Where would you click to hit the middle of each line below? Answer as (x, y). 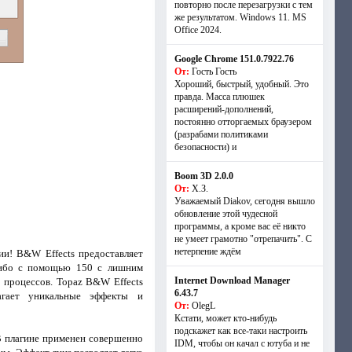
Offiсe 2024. (198, 30)
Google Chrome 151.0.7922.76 (234, 59)
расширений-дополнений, (224, 109)
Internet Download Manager (232, 280)
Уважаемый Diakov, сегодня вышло (244, 201)
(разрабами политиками (221, 134)
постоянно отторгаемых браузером (243, 122)
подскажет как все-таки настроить (240, 331)
